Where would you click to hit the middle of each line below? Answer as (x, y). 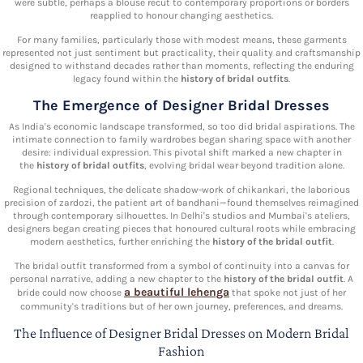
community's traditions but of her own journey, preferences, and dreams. (181, 306)
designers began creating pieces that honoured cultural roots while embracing (181, 228)
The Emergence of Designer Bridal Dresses (181, 105)
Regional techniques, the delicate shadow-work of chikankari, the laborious (181, 189)
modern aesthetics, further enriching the (121, 241)
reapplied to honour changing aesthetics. (181, 15)
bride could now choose (70, 292)
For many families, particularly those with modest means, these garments (181, 39)
